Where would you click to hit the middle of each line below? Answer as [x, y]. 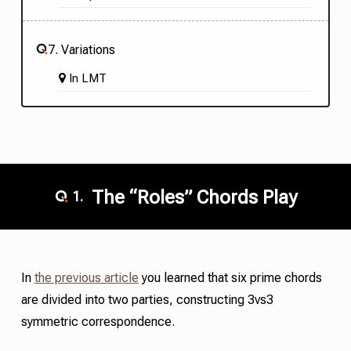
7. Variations [81, 49]
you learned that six [192, 278]
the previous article [86, 278]
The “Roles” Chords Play [192, 197]
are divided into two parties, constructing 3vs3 [147, 300]
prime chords [286, 278]
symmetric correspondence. [98, 322]
